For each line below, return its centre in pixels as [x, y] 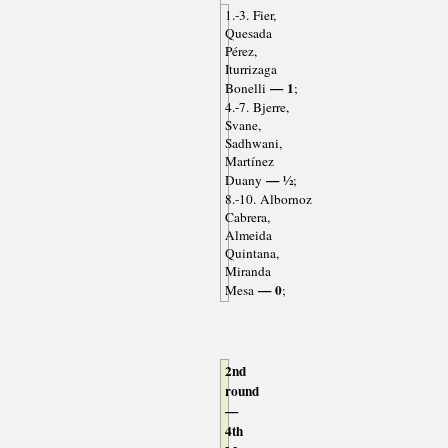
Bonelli [245, 88]
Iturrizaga [250, 69]
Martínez [249, 161]
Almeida [248, 235]
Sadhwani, [253, 143]
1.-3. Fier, [250, 15]
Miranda [247, 271]
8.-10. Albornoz [268, 199]
